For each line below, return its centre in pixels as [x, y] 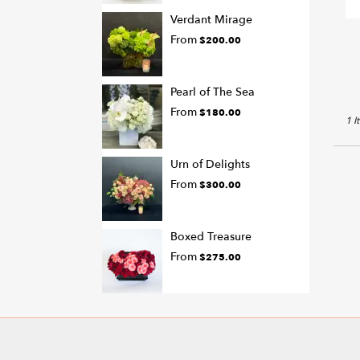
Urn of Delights [210, 164]
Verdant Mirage [211, 19]
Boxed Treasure [211, 236]
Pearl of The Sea [213, 92]
